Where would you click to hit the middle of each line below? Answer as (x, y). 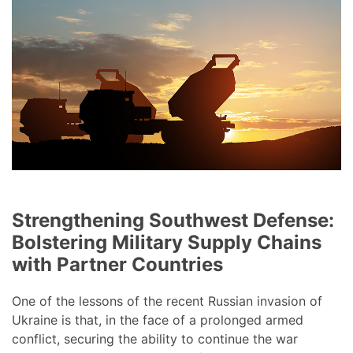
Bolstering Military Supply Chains (167, 243)
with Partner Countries (117, 265)
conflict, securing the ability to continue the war (155, 339)
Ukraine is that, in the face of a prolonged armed (158, 320)
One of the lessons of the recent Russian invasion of (167, 301)
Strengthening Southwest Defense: (173, 221)
